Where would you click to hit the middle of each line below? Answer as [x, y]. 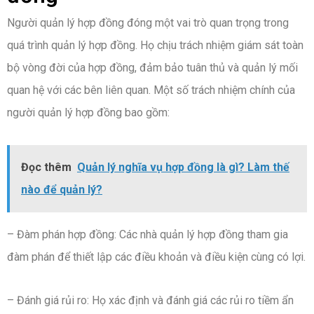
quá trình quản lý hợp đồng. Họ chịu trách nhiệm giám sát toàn [155, 46]
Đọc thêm [46, 168]
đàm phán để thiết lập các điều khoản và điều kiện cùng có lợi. [156, 257]
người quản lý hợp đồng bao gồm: [88, 113]
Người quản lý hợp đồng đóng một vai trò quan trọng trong [148, 23]
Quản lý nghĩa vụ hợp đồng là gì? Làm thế [183, 168]
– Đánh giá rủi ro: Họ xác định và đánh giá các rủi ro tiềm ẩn [150, 301]
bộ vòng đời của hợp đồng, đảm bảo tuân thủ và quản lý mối [152, 68]
